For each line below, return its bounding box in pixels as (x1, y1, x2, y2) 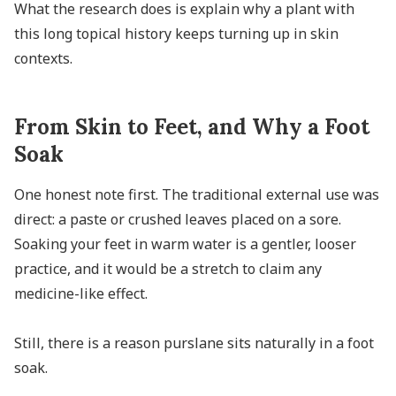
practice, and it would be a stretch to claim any (14, 258, 322, 278)
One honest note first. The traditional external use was (14, 184, 379, 204)
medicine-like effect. (14, 283, 148, 303)
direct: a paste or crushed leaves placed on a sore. (14, 209, 341, 229)
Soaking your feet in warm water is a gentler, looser (14, 233, 356, 254)
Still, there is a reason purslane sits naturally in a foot (14, 332, 374, 353)
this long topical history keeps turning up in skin (14, 23, 339, 43)
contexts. (14, 48, 72, 68)
